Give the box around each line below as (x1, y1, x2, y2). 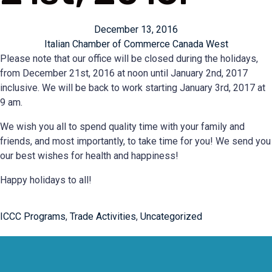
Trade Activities (70, 211, 136, 222)
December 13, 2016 (94, 24, 178, 35)
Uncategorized (140, 211, 202, 222)
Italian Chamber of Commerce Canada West (44, 38, 228, 50)
